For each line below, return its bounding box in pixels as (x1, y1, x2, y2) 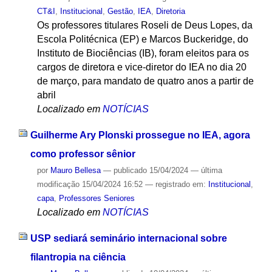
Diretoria (155, 7, 185, 16)
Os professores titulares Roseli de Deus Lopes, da (36, 20, 253, 31)
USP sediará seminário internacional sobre (30, 233, 227, 243)
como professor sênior (30, 149, 135, 160)
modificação (36, 180, 80, 189)
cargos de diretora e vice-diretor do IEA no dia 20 (36, 62, 246, 73)
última (200, 166, 222, 175)
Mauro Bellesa (50, 166, 101, 175)
